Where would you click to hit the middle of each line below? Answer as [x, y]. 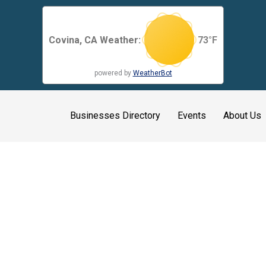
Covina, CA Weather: [95, 40]
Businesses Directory [115, 116]
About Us [242, 116]
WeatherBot [152, 73]
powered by [113, 73]
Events [192, 116]
